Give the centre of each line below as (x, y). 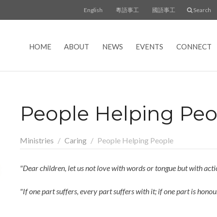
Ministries (37, 140)
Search (202, 10)
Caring (75, 140)
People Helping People (135, 140)
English (93, 10)
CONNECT (194, 47)
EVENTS (150, 47)
